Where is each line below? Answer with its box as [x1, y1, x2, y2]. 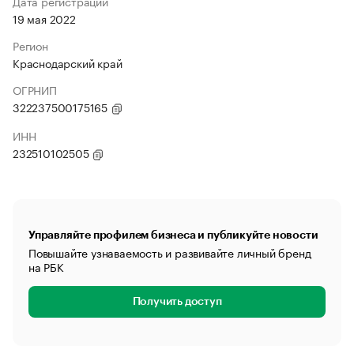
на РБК [28, 258, 64, 275]
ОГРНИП [13, 81, 57, 98]
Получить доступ [132, 296, 222, 307]
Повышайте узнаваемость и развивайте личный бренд [28, 243, 311, 261]
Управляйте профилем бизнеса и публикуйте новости [28, 229, 318, 240]
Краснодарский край [13, 54, 122, 71]
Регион [13, 36, 48, 54]
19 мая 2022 [13, 9, 76, 27]
